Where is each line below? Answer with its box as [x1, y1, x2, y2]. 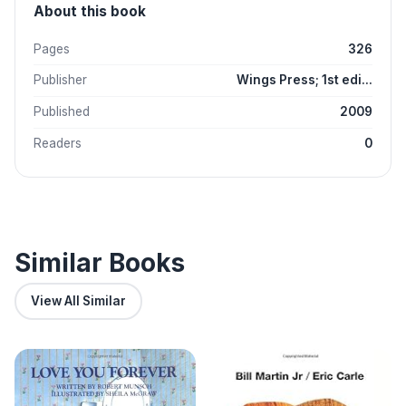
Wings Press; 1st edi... [237, 72, 372, 88]
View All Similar [31, 294, 126, 309]
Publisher [34, 72, 87, 88]
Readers [34, 135, 82, 150]
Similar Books [14, 247, 185, 279]
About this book [34, 3, 146, 21]
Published [34, 104, 90, 120]
